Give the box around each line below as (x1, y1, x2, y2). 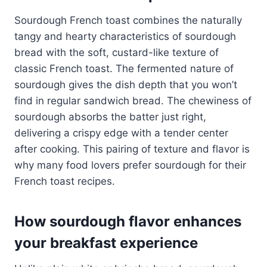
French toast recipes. (14, 175, 115, 187)
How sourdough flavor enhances (14, 212, 241, 230)
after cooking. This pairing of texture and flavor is (14, 142, 250, 155)
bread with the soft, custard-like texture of (14, 46, 219, 58)
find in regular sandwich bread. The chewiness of (14, 94, 252, 107)
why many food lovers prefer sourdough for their (14, 159, 246, 171)
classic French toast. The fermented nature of (14, 62, 234, 74)
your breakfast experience (14, 234, 198, 252)
